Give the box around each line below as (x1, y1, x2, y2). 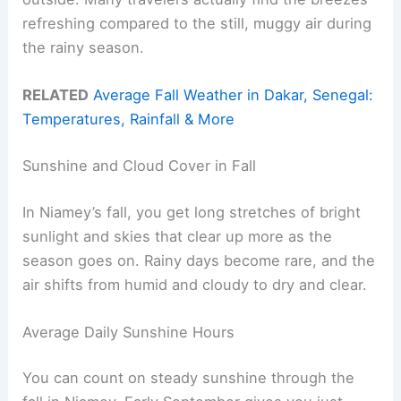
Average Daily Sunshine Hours (22, 322, 235, 341)
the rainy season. (22, 38, 145, 57)
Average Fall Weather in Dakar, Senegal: (93, 86, 374, 105)
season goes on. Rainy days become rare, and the (22, 251, 376, 269)
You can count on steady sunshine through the (22, 369, 355, 388)
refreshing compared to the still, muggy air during (22, 14, 372, 33)
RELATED (22, 86, 90, 105)
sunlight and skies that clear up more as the (22, 226, 333, 245)
